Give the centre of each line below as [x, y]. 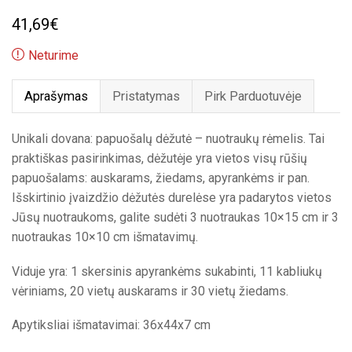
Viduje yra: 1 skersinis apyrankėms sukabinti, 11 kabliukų [167, 271]
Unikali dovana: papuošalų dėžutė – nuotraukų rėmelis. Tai [168, 139]
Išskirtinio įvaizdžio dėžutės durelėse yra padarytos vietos [172, 198]
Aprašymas [56, 97]
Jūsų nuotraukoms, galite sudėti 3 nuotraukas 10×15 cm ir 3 [175, 218]
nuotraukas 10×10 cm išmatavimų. [105, 237]
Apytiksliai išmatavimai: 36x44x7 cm [111, 325]
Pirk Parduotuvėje [253, 97]
